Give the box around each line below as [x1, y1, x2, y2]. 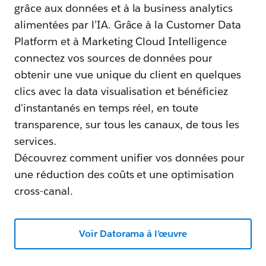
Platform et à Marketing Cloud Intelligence [14, 34, 227, 48]
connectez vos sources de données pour [14, 50, 213, 65]
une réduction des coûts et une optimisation [14, 167, 235, 181]
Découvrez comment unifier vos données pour [14, 150, 245, 164]
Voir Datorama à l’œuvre [78, 227, 188, 240]
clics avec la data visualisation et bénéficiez [14, 84, 229, 98]
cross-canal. [14, 183, 73, 198]
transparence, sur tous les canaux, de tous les [14, 117, 240, 131]
